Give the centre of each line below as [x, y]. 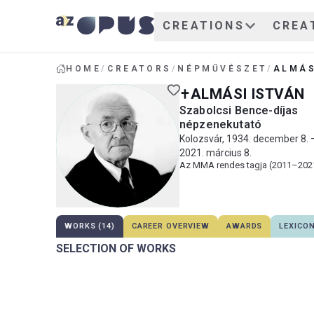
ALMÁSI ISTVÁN [248, 94]
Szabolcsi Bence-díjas [239, 110]
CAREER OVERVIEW [171, 226]
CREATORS [139, 69]
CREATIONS [204, 25]
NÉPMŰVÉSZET [223, 69]
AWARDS [245, 226]
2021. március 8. [216, 153]
